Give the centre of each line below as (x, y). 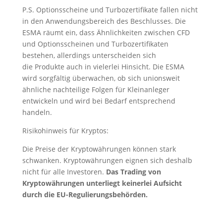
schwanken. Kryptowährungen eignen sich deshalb (107, 160)
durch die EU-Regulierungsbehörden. (85, 194)
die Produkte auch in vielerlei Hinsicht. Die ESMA (103, 66)
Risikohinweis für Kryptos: (65, 130)
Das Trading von (133, 171)
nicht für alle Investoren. (64, 171)
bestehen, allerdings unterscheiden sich (89, 55)
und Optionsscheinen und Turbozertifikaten (95, 44)
